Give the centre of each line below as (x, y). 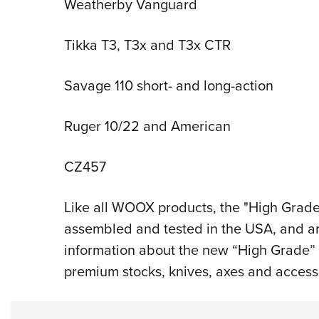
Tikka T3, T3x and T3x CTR (147, 45)
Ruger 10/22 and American (147, 126)
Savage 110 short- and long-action (168, 85)
